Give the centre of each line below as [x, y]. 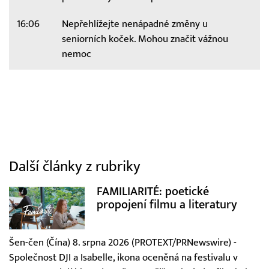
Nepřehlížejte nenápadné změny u [134, 24]
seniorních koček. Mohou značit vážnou [145, 39]
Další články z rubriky [75, 166]
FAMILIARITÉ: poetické [153, 191]
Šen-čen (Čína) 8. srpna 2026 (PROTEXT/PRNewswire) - [123, 242]
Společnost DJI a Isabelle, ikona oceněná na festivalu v [123, 257]
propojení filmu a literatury [167, 204]
